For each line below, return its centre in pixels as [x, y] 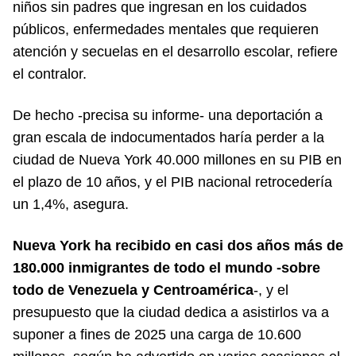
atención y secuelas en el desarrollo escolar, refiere [175, 51]
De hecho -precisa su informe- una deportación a [168, 115]
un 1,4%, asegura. [71, 204]
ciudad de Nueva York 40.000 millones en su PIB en [177, 159]
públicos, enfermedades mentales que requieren [166, 29]
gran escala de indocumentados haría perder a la [168, 137]
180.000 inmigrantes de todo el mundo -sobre [166, 267]
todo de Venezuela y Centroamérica [133, 290]
